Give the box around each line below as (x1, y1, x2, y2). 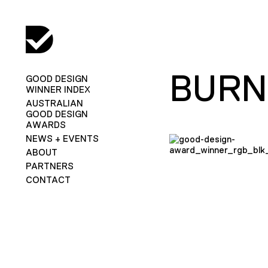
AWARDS (25, 119, 66, 130)
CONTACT (25, 174, 71, 185)
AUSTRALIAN (25, 98, 83, 108)
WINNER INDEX (25, 84, 90, 95)
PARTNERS (25, 160, 74, 171)
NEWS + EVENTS (25, 133, 99, 144)
